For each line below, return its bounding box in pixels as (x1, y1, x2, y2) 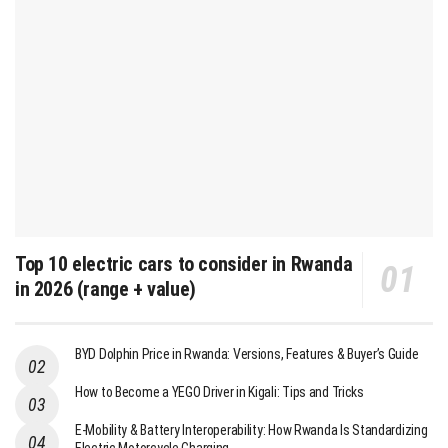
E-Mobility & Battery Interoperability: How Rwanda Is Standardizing (75, 422, 428, 439)
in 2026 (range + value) (15, 277, 196, 302)
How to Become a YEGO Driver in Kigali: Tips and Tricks (75, 384, 364, 401)
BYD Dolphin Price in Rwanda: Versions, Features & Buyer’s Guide (75, 346, 419, 363)
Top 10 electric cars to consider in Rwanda (15, 252, 353, 277)
